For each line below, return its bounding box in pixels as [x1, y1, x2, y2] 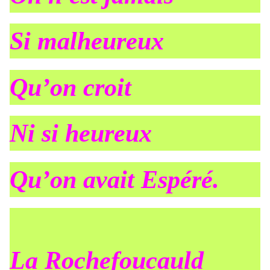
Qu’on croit [10, 73, 131, 101]
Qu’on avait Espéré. [10, 165, 219, 193]
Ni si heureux [10, 119, 152, 148]
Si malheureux [10, 27, 164, 55]
